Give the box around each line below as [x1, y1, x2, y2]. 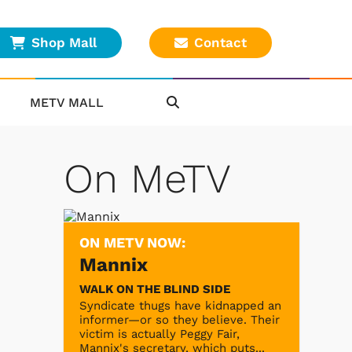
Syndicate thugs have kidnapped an [79, 298, 281, 313]
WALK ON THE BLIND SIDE [79, 281, 230, 296]
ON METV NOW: [79, 233, 185, 251]
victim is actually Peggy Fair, [79, 326, 240, 341]
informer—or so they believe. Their [79, 312, 280, 327]
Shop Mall [31, 35, 97, 51]
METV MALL [30, 94, 104, 110]
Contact [194, 35, 247, 51]
